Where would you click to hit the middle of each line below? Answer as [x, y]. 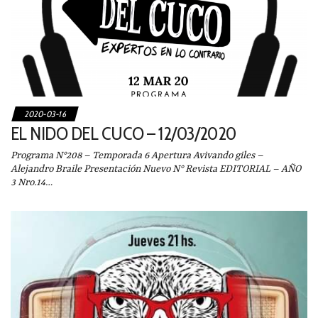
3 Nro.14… [32, 182]
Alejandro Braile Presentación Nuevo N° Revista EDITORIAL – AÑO [156, 169]
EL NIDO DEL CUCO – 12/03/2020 [124, 133]
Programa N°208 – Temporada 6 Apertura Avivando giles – [137, 155]
